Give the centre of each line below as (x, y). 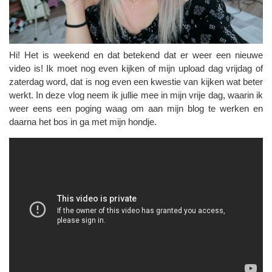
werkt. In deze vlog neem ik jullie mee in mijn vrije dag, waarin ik (136, 95)
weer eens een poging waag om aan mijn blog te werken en (136, 108)
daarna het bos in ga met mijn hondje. (83, 121)
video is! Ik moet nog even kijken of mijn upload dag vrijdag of (136, 68)
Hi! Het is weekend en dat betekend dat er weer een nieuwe (136, 55)
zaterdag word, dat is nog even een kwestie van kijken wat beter (136, 81)
